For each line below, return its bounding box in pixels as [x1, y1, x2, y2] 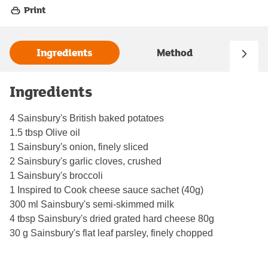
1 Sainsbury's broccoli [10, 170, 103, 181]
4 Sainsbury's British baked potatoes [10, 112, 164, 123]
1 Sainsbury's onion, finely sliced [10, 141, 148, 152]
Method [157, 45, 193, 60]
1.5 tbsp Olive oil [10, 127, 80, 138]
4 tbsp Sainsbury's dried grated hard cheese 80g [10, 213, 214, 224]
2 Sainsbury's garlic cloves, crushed [10, 156, 162, 166]
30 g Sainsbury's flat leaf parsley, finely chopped [10, 227, 213, 238]
